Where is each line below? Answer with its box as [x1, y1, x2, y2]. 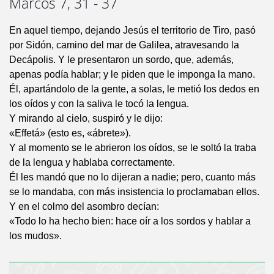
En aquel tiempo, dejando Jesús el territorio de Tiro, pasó [9, 25, 256, 36]
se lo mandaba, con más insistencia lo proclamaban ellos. [9, 187, 259, 198]
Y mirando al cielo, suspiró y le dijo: [9, 113, 163, 124]
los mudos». [9, 231, 62, 242]
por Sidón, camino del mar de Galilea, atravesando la [9, 40, 239, 51]
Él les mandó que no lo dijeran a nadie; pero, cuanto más [9, 172, 256, 183]
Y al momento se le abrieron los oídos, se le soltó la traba [9, 143, 256, 154]
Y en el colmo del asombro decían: [9, 201, 159, 212]
